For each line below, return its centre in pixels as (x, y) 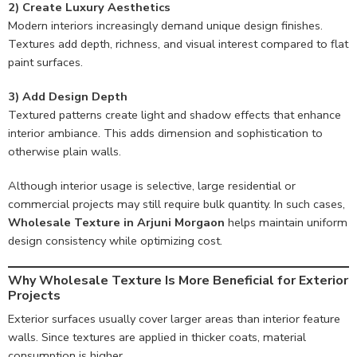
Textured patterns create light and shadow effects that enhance (175, 114)
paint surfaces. (45, 62)
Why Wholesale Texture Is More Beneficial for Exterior (178, 280)
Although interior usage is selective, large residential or (152, 185)
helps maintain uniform (286, 222)
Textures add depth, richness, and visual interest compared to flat (178, 43)
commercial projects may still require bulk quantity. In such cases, (177, 204)
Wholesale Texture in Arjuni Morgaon (116, 222)
